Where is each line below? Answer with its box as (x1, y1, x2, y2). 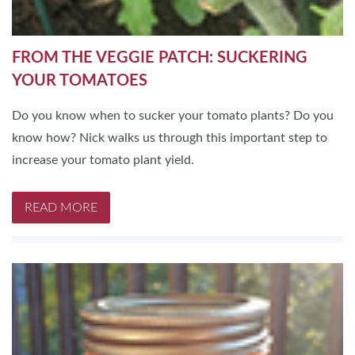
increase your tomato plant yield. (12, 154, 194, 167)
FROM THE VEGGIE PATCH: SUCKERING (12, 50, 307, 67)
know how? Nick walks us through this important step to (12, 132, 327, 145)
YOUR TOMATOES (12, 73, 147, 90)
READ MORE (25, 201, 97, 215)
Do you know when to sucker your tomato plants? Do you (12, 109, 334, 123)
